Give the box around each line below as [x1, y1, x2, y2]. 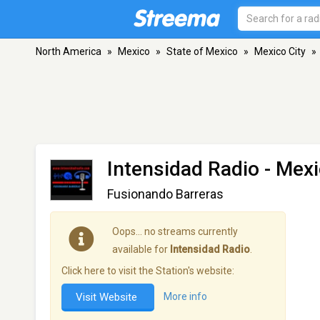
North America [36, 46, 101, 57]
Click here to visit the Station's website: [61, 265, 234, 276]
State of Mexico [166, 46, 238, 57]
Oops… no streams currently [112, 226, 238, 237]
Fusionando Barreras [107, 186, 224, 201]
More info [164, 291, 207, 303]
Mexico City [254, 46, 306, 57]
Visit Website [76, 291, 140, 304]
